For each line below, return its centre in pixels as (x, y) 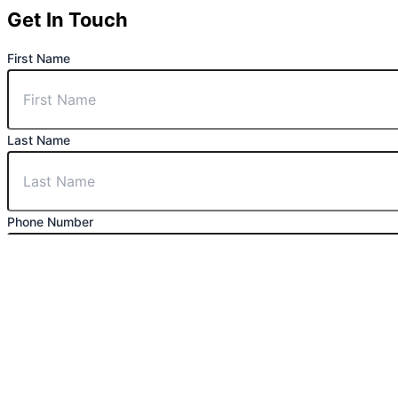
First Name (39, 59)
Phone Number (50, 222)
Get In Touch (68, 20)
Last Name (39, 140)
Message (35, 386)
